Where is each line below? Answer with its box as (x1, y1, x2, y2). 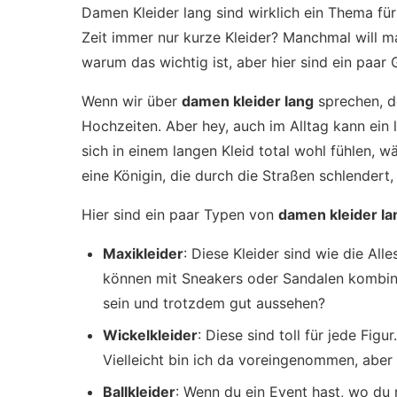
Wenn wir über (82, 92, 182, 110)
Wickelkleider (103, 326, 198, 344)
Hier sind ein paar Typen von (82, 206, 278, 223)
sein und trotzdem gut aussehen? (103, 294, 325, 312)
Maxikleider (103, 245, 183, 262)
